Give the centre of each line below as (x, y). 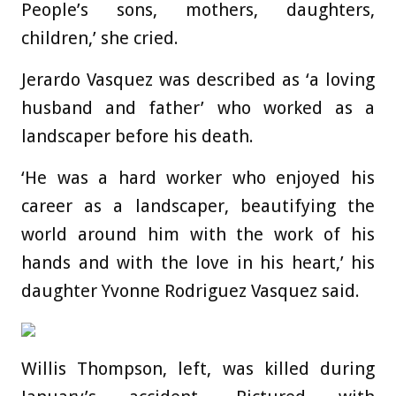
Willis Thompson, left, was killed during (198, 369)
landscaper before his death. (137, 137)
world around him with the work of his (198, 235)
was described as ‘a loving (264, 80)
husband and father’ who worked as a (198, 108)
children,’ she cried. (100, 38)
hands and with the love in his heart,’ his (198, 263)
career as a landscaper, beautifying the (198, 206)
